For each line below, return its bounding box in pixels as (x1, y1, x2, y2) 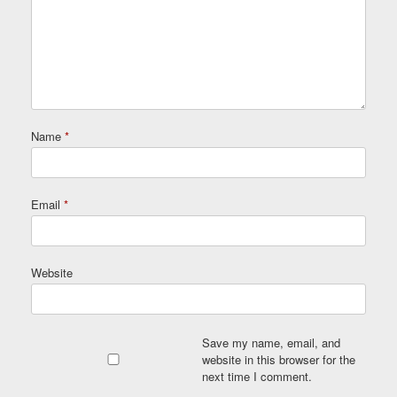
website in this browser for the (201, 350, 355, 368)
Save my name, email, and (201, 333, 340, 351)
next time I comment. (201, 367, 312, 385)
